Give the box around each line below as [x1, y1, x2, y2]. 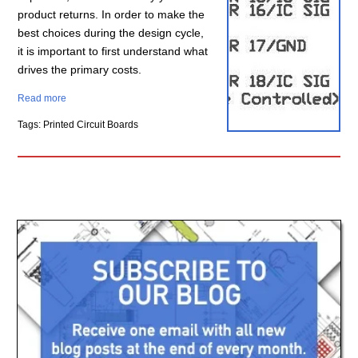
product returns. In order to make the [18, 7, 205, 21]
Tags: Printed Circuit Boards [18, 118, 139, 130]
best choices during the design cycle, [18, 26, 205, 39]
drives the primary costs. [18, 62, 142, 76]
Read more [18, 92, 67, 104]
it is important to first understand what [18, 44, 209, 58]
